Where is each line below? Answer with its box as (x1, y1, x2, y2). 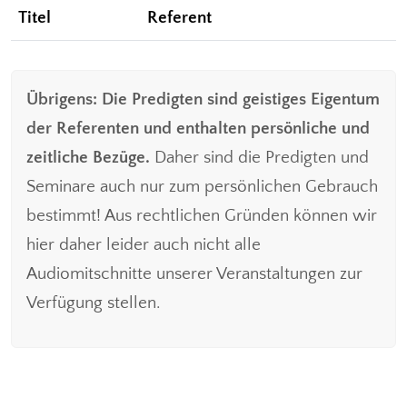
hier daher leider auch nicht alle (26, 234, 261, 254)
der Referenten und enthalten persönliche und (26, 118, 370, 138)
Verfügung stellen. (26, 293, 160, 313)
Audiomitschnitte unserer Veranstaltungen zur (26, 263, 362, 283)
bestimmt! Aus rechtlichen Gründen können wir (26, 205, 377, 225)
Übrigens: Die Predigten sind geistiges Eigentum (26, 89, 380, 109)
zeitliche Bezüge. (26, 147, 150, 167)
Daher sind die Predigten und (150, 147, 369, 167)
